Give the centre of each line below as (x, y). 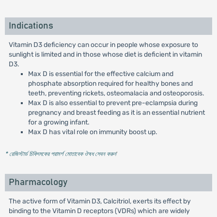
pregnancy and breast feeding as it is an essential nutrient (116, 113)
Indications (31, 26)
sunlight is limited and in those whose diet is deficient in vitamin (105, 54)
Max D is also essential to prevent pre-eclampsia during (113, 103)
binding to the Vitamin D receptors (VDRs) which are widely (99, 211)
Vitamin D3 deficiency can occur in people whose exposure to (103, 45)
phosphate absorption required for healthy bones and (110, 84)
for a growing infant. (59, 122)
